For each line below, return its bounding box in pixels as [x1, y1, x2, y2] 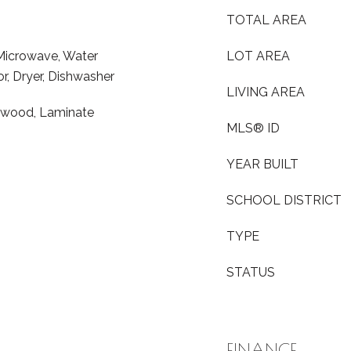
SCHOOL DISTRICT [226, 193, 342, 208]
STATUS [226, 265, 275, 280]
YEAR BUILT [226, 157, 299, 172]
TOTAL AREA [226, 13, 306, 27]
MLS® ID [226, 121, 280, 136]
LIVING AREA [226, 85, 305, 100]
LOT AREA [226, 49, 290, 63]
